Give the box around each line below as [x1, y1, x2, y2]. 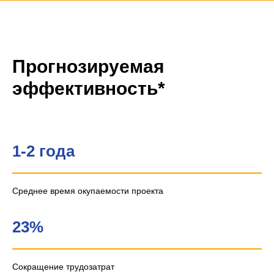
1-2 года [12, 141, 75, 160]
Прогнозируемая [12, 56, 165, 76]
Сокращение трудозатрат [12, 261, 114, 272]
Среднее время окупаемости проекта [12, 185, 163, 196]
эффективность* [12, 78, 165, 98]
